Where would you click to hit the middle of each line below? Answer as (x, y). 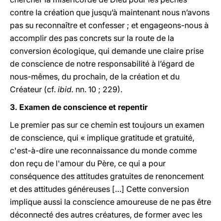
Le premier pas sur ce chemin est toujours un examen (107, 125)
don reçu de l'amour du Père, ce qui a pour (88, 163)
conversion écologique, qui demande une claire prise (107, 51)
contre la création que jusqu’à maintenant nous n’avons (110, 12)
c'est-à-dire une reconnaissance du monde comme (103, 150)
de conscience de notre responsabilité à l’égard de (102, 64)
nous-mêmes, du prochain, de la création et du (95, 76)
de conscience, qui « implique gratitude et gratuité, (102, 138)
